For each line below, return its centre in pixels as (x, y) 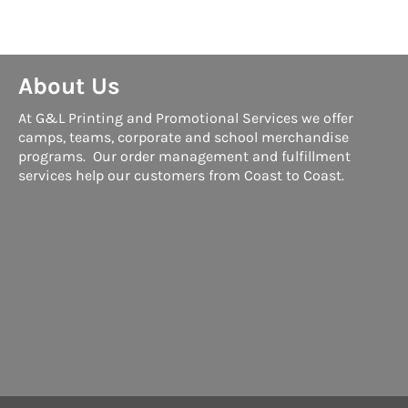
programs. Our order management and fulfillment (184, 156)
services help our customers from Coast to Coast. (181, 175)
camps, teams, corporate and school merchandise (183, 137)
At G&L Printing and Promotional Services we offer (185, 117)
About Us (69, 86)
